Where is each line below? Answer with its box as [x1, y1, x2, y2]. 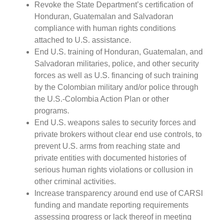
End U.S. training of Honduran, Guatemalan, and [34, 47, 203, 56]
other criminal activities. [34, 177, 116, 186]
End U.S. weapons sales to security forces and [34, 118, 196, 127]
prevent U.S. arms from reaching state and [34, 141, 180, 150]
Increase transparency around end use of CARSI [34, 189, 203, 197]
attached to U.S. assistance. [34, 35, 131, 44]
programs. [34, 106, 69, 115]
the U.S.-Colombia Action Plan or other [34, 94, 169, 103]
